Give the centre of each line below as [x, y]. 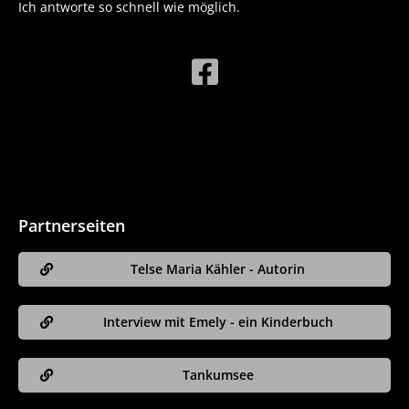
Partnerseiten [72, 226]
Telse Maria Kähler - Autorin [218, 269]
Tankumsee [218, 375]
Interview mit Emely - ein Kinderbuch [218, 322]
